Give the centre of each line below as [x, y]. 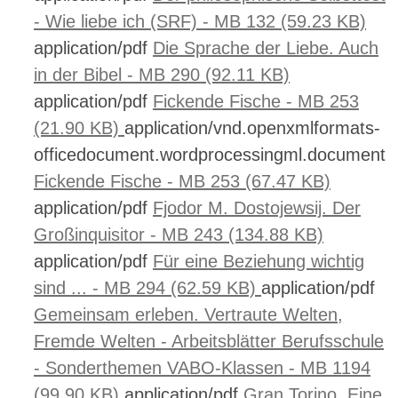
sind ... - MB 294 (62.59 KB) [147, 288]
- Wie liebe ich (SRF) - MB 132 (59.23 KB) [200, 21]
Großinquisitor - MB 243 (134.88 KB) [179, 235]
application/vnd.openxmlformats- [252, 128]
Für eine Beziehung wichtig [259, 261]
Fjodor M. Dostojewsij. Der [257, 208]
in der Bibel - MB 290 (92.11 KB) [162, 75]
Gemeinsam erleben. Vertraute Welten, [188, 314]
